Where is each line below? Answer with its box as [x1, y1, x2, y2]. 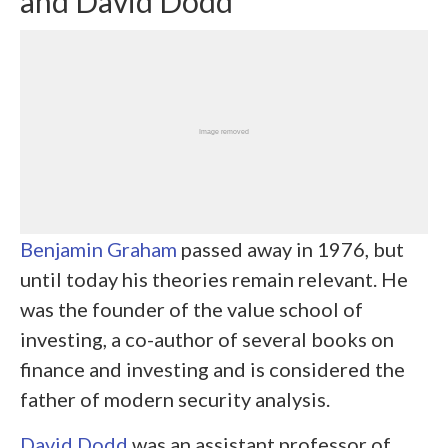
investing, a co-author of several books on [20, 326, 394, 351]
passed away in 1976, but [177, 236, 404, 261]
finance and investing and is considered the [20, 356, 405, 381]
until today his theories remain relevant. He [20, 266, 408, 291]
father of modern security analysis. [20, 386, 330, 411]
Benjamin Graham [20, 236, 177, 261]
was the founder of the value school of [20, 296, 363, 321]
